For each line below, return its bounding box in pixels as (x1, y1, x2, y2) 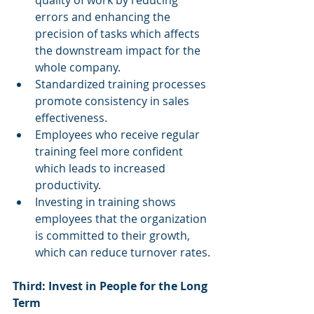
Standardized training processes (35, 76, 209, 92)
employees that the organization (35, 211, 210, 226)
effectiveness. (35, 110, 107, 125)
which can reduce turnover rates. (35, 245, 210, 260)
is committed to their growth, (35, 228, 193, 243)
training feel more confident (35, 144, 186, 159)
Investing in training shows (35, 194, 179, 210)
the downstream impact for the (35, 43, 203, 58)
